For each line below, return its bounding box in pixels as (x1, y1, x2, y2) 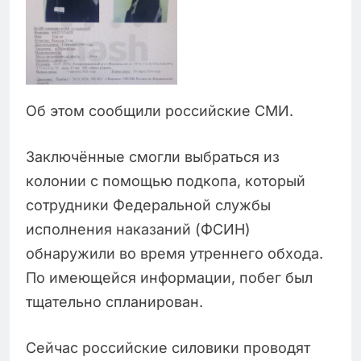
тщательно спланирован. (26, 293, 203, 310)
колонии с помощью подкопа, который (26, 172, 305, 189)
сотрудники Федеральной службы (26, 196, 271, 214)
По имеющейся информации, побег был (26, 268, 313, 286)
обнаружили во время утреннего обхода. (26, 244, 323, 262)
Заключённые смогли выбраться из (26, 147, 280, 165)
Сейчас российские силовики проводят (26, 338, 310, 356)
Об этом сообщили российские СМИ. (26, 102, 293, 119)
